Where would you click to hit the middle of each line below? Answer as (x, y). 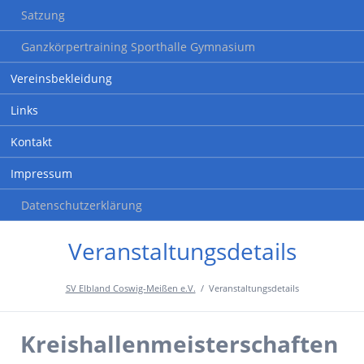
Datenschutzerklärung (81, 206)
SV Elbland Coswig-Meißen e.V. (130, 288)
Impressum (41, 174)
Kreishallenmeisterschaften (179, 343)
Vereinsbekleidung (61, 79)
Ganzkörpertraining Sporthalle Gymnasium (138, 47)
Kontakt (31, 142)
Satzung (43, 15)
